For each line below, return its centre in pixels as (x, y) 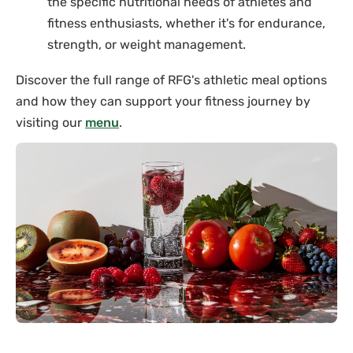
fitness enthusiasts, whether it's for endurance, (186, 23)
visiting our (50, 122)
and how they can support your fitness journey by (163, 101)
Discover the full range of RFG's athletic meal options (171, 80)
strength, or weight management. (147, 44)
